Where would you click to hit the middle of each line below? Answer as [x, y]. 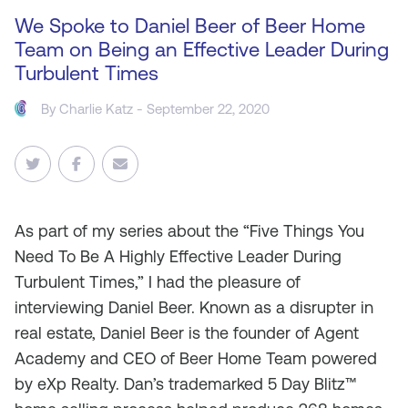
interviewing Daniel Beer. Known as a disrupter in [194, 307]
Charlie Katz [97, 108]
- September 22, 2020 [202, 108]
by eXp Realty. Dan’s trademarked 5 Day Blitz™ [186, 384]
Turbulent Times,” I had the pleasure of [158, 282]
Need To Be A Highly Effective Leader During [178, 256]
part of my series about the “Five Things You [201, 231]
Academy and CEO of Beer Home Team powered [196, 358]
